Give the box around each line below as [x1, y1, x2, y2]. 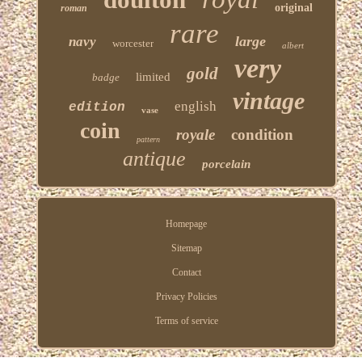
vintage [232, 86, 305, 114]
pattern [136, 134, 160, 144]
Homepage [166, 217, 208, 229]
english [174, 98, 217, 114]
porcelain [201, 157, 250, 170]
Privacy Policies [155, 290, 217, 302]
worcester [112, 36, 154, 49]
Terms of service [154, 314, 218, 326]
